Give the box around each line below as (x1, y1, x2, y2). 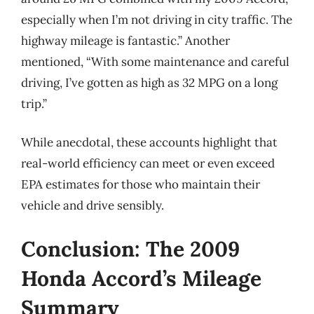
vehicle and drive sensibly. (21, 198, 164, 213)
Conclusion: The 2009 (21, 235, 240, 262)
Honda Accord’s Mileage (21, 264, 261, 292)
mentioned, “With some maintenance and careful (21, 53, 289, 69)
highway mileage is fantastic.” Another (21, 32, 230, 48)
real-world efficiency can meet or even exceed (21, 156, 275, 171)
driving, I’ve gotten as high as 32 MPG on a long (21, 74, 278, 90)
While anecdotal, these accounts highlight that (21, 135, 278, 150)
